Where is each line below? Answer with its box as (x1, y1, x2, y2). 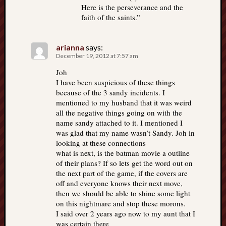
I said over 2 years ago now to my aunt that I (56, 208, 195, 219)
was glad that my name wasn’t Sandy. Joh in (56, 128, 195, 138)
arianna (56, 42, 84, 52)
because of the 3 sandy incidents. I (56, 87, 165, 98)
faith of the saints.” (81, 12, 140, 23)
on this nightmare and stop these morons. (56, 198, 186, 209)
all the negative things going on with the (56, 107, 182, 118)
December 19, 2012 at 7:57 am (56, 52, 138, 60)
